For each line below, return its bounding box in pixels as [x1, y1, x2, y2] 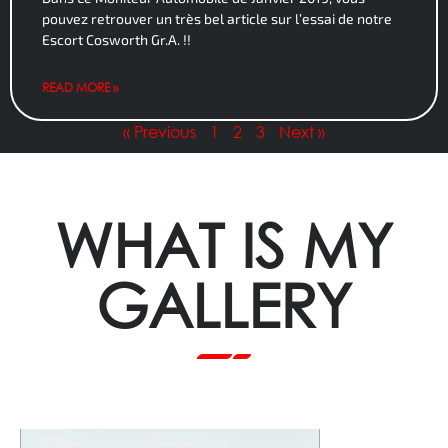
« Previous [123, 120, 196, 142]
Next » [279, 120, 325, 142]
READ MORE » [42, 78, 118, 96]
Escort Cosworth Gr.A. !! [42, 30, 191, 48]
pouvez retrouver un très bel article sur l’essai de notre [42, 9, 392, 27]
